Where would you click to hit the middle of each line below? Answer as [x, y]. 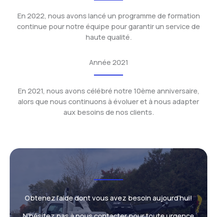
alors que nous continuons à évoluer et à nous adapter [108, 101]
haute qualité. [108, 37]
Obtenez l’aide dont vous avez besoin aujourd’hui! [108, 198]
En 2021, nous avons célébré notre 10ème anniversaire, [108, 91]
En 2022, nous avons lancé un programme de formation [108, 15]
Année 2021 [108, 62]
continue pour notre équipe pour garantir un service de [108, 26]
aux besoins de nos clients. [108, 112]
